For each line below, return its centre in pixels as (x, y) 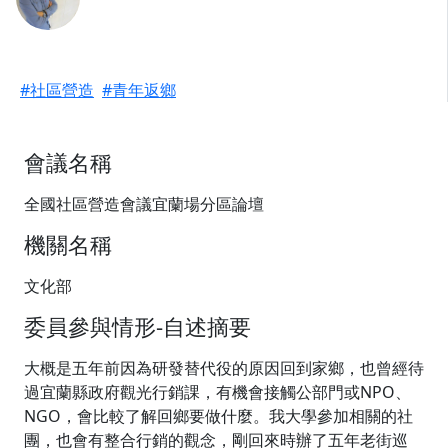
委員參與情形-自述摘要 (137, 326)
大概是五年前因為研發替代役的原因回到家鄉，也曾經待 (224, 368)
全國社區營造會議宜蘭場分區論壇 (144, 204)
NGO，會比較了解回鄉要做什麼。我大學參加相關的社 (218, 416)
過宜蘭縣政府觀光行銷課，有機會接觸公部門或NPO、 (217, 392)
